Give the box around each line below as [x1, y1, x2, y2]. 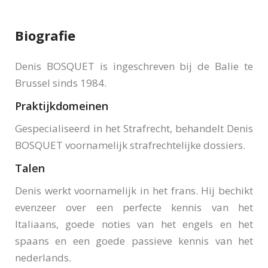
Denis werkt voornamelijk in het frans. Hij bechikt [15, 184, 253, 197]
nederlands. [15, 251, 71, 264]
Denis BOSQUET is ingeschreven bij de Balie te [15, 59, 253, 73]
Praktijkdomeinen [15, 99, 108, 113]
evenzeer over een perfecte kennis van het [15, 200, 253, 214]
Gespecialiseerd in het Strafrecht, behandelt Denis [15, 121, 253, 135]
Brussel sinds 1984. [15, 76, 106, 90]
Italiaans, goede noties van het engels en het [15, 217, 253, 231]
